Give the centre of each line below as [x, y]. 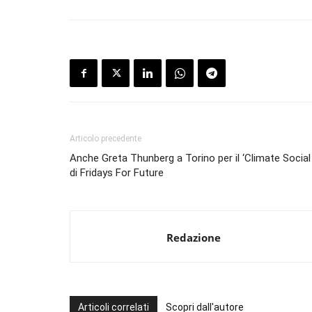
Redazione [194, 238]
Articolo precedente [106, 139]
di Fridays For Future [117, 173]
